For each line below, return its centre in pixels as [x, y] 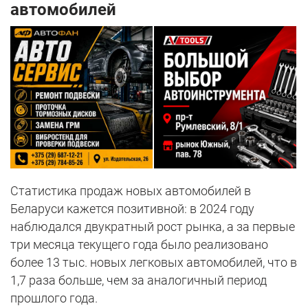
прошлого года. [54, 298]
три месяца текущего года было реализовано [139, 245]
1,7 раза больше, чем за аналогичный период [139, 280]
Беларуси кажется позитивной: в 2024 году [132, 209]
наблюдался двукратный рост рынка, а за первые [153, 227]
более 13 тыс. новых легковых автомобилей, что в [154, 263]
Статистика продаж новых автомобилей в [131, 191]
